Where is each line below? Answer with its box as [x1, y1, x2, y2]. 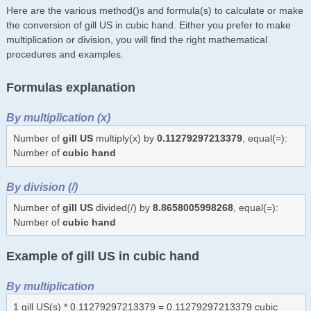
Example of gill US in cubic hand [6, 249, 199, 263]
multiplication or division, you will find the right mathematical [6, 33, 267, 45]
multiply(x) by [92, 132, 157, 144]
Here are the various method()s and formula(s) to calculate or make [6, 4, 303, 16]
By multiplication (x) [6, 110, 110, 124]
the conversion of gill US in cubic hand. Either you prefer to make [6, 19, 291, 31]
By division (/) [6, 180, 78, 193]
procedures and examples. [6, 48, 124, 60]
